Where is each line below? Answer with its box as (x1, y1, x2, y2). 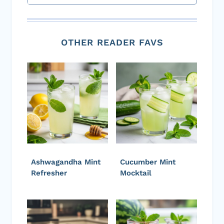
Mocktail (120, 168, 151, 177)
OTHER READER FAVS (60, 36, 163, 47)
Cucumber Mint (120, 157, 175, 166)
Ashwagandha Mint (31, 157, 100, 166)
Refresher (31, 168, 67, 177)
